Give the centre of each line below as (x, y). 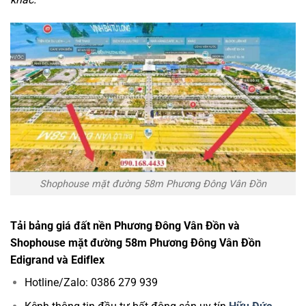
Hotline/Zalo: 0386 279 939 (91, 283)
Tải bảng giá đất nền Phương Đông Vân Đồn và (125, 226)
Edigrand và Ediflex (57, 260)
